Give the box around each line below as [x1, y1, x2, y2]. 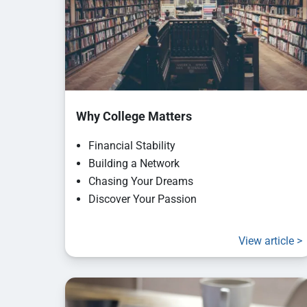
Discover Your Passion [88, 193, 197, 206]
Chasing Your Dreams [88, 175, 193, 188]
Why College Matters [64, 109, 192, 124]
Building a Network [88, 157, 180, 171]
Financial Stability [88, 139, 175, 153]
